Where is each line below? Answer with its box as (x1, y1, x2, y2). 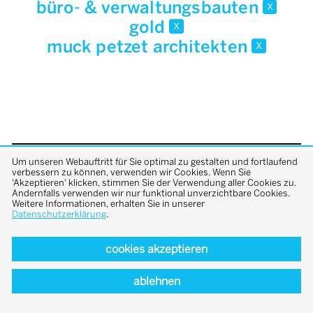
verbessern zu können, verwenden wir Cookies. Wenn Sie (12, 166, 251, 177)
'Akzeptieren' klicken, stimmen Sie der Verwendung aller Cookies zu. (12, 177, 296, 188)
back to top (95, 164, 218, 191)
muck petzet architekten (47, 36, 252, 57)
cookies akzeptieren (105, 242, 208, 256)
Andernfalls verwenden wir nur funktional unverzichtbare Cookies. (12, 187, 290, 198)
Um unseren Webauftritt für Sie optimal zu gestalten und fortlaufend (12, 156, 298, 167)
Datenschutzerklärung (12, 208, 106, 219)
